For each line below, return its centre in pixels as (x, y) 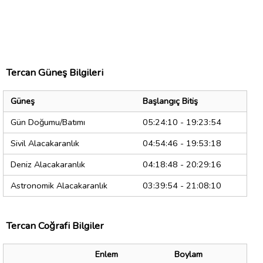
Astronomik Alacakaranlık (59, 186)
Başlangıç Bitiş (170, 101)
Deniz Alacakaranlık (48, 165)
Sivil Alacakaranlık (45, 144)
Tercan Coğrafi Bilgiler (55, 226)
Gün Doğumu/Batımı (48, 122)
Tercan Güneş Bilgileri (55, 73)
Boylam (188, 254)
